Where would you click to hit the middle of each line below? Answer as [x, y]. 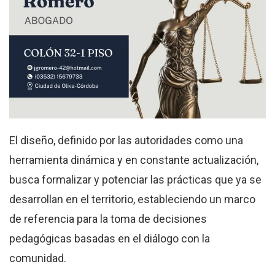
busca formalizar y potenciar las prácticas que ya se [135, 179]
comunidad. [38, 258]
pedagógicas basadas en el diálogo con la [110, 238]
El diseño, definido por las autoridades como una [126, 140]
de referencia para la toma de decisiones [108, 219]
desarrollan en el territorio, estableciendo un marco [132, 199]
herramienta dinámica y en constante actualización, [134, 160]
